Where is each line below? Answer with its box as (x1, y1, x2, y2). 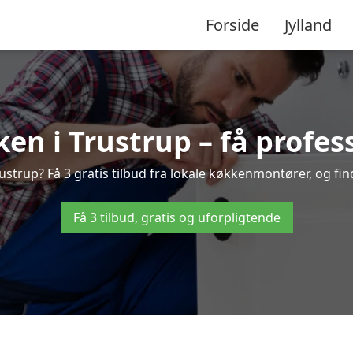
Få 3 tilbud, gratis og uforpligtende (72, 209, 281, 226)
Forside (206, 13, 259, 35)
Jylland (284, 13, 332, 35)
